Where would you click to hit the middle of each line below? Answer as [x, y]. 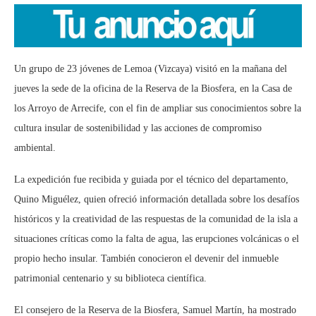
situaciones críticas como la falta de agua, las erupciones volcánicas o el [157, 239]
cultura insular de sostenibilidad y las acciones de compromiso [138, 128]
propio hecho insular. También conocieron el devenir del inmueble [146, 259]
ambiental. [35, 148]
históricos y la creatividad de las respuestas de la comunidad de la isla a [156, 219]
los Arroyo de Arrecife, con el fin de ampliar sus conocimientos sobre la [158, 109]
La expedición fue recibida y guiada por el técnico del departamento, [151, 180]
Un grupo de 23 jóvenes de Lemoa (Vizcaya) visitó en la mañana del [151, 69]
